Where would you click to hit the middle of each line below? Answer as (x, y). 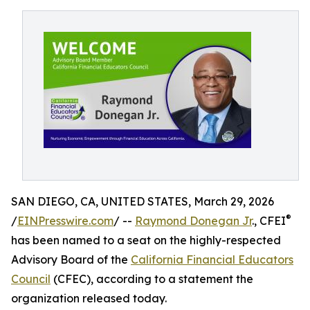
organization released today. (89, 298)
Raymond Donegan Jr (193, 221)
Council (31, 279)
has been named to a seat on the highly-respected (146, 240)
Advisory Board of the (71, 259)
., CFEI (269, 221)
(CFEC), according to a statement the (152, 279)
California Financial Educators (212, 259)
